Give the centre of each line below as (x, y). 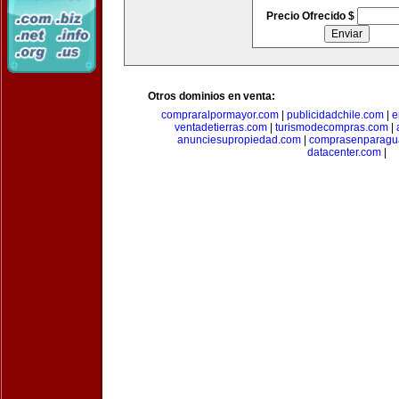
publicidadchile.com (335, 115)
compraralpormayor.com (220, 115)
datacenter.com (344, 152)
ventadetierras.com (221, 127)
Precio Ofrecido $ (311, 16)
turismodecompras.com (332, 127)
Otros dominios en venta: (212, 96)
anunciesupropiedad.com (239, 140)
